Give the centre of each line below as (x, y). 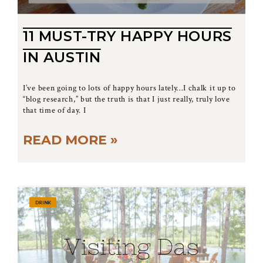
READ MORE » (70, 140)
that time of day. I (55, 110)
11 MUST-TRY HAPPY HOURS (127, 36)
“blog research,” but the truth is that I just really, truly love (127, 99)
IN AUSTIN (62, 57)
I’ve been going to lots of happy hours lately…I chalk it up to (129, 88)
